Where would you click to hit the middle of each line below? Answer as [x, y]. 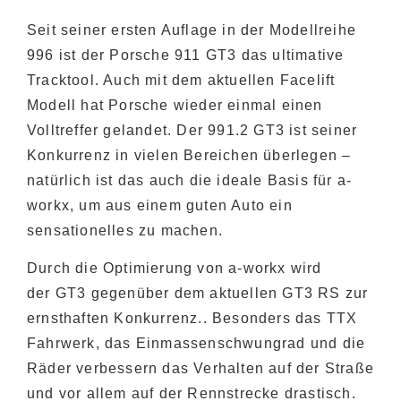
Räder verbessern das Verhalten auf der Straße [201, 369]
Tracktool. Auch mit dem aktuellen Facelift [181, 80]
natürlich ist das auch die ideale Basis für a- [190, 180]
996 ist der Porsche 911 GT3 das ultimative [186, 55]
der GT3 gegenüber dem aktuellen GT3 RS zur [198, 294]
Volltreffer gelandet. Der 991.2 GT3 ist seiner [192, 130]
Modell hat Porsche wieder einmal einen [175, 105]
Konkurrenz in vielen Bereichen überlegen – [189, 155]
